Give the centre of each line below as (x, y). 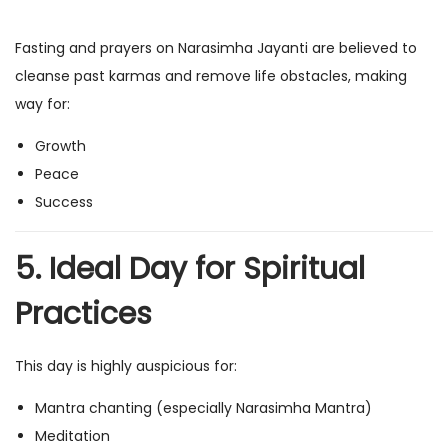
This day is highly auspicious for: (126, 366)
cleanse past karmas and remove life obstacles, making (211, 76)
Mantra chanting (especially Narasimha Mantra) (203, 408)
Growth (60, 146)
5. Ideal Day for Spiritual (190, 269)
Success (64, 202)
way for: (42, 104)
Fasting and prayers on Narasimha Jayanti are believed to (216, 48)
